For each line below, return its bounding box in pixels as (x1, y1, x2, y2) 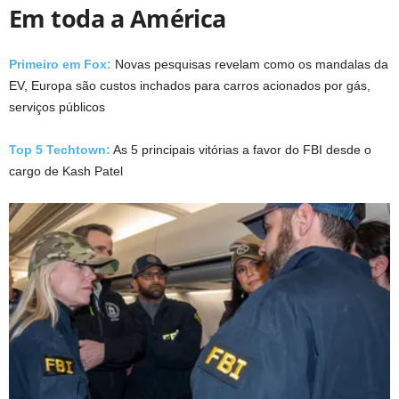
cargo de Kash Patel (9, 163, 123, 178)
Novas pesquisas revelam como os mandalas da (115, 56, 388, 71)
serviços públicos (9, 99, 105, 114)
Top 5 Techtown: (9, 142, 110, 157)
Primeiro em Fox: (9, 56, 115, 71)
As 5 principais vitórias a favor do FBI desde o (110, 142, 371, 157)
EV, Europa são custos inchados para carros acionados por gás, (9, 77, 370, 93)
